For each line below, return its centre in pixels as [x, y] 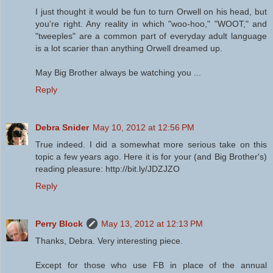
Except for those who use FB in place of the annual [151, 265]
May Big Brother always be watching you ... [118, 73]
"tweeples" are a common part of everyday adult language [151, 36]
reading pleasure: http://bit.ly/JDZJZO [108, 169]
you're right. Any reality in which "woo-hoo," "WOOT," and [151, 24]
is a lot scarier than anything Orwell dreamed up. [129, 48]
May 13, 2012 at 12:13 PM [152, 224]
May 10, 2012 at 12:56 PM [144, 128]
